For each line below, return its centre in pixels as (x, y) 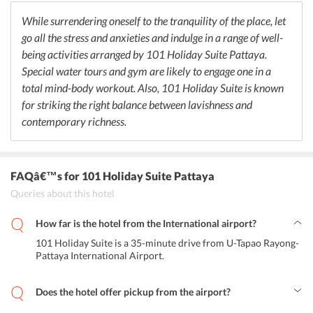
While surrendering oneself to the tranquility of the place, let (154, 21)
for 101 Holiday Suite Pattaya (138, 176)
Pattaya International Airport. (100, 255)
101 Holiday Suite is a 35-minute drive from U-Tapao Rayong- (167, 243)
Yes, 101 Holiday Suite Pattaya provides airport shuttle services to (152, 306)
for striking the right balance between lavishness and (137, 104)
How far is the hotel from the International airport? (146, 223)
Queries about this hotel (63, 193)
